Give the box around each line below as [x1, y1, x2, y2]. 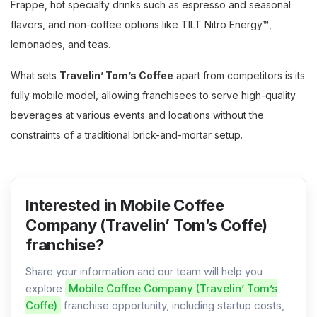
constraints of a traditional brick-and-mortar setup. [11, 129, 243, 141]
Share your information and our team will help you [25, 265, 263, 278]
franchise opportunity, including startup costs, [61, 299, 284, 312]
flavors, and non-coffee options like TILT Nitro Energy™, [11, 18, 272, 30]
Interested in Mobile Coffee [25, 196, 225, 214]
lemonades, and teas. [11, 38, 110, 50]
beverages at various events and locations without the [11, 109, 264, 121]
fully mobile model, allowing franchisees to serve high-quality [11, 89, 296, 101]
